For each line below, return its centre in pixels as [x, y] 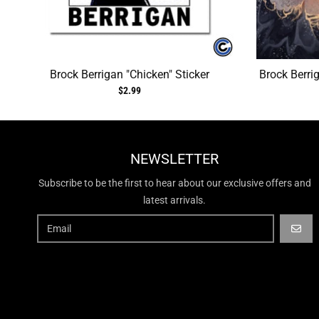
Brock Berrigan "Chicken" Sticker [129, 75]
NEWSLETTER [175, 159]
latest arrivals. [175, 200]
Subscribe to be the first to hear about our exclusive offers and [174, 183]
